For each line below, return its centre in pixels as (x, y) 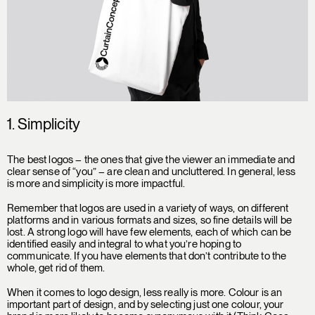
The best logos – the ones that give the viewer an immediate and (151, 160)
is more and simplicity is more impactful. (96, 184)
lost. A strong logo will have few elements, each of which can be (149, 232)
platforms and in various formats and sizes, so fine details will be (150, 220)
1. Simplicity (44, 124)
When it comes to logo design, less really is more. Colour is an (145, 292)
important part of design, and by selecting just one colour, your (146, 304)
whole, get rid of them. (56, 268)
